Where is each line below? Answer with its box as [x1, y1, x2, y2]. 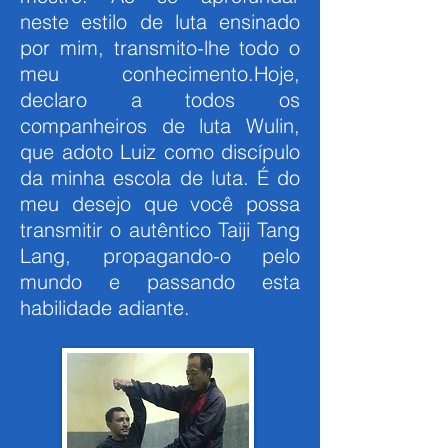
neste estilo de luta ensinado [20, 9, 300, 34]
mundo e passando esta [20, 269, 300, 294]
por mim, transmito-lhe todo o [20, 35, 300, 60]
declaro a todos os [20, 87, 300, 112]
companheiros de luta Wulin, [20, 113, 300, 138]
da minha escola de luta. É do [20, 165, 300, 190]
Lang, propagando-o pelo [20, 243, 300, 268]
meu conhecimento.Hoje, [20, 61, 300, 86]
